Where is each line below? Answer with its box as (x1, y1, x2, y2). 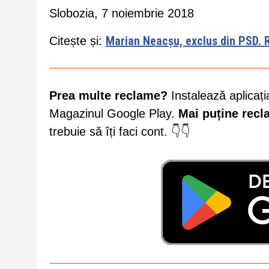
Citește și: (49, 34, 106, 47)
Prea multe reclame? (49, 89, 168, 102)
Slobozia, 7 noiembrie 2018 (49, 7, 194, 20)
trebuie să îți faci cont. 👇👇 (49, 125, 190, 138)
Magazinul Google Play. (49, 107, 178, 120)
